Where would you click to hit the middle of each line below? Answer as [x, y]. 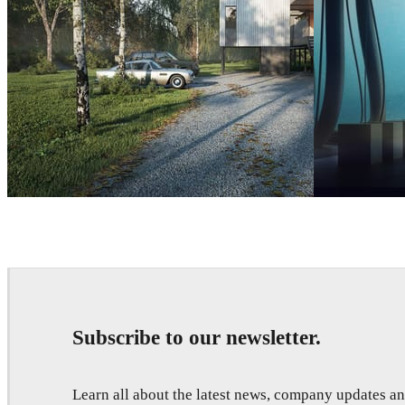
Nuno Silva [49, 249]
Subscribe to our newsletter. [197, 338]
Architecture [103, 247]
